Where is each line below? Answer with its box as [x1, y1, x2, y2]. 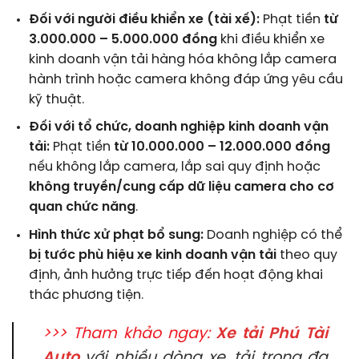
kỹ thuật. [28, 92, 84, 107]
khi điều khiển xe [216, 32, 325, 46]
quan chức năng [28, 200, 135, 215]
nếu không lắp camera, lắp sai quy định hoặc [28, 160, 321, 175]
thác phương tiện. [28, 288, 143, 302]
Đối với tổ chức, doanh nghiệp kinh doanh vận [28, 120, 329, 135]
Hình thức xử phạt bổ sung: [28, 228, 204, 242]
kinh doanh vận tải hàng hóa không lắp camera [28, 52, 337, 67]
